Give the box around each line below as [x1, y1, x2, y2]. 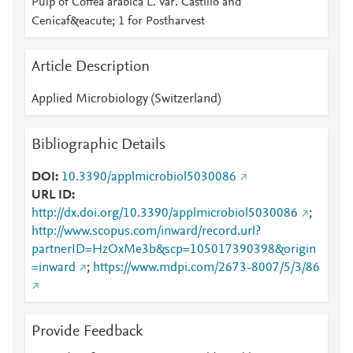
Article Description [32, 59, 150, 75]
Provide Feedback [32, 324, 143, 340]
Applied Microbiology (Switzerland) [32, 93, 221, 106]
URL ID [32, 189, 72, 202]
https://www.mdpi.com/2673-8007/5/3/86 [93, 262, 320, 274]
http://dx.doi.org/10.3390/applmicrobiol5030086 [32, 207, 298, 220]
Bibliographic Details [32, 137, 165, 153]
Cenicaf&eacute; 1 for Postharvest [32, 15, 205, 28]
